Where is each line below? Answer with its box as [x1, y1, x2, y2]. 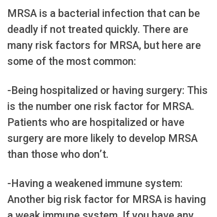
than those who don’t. [7, 148, 108, 160]
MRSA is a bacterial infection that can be [7, 7, 200, 19]
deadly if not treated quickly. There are [7, 23, 188, 35]
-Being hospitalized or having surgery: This [7, 84, 208, 96]
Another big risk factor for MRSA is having [7, 193, 206, 205]
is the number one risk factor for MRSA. [7, 100, 194, 112]
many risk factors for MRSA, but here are [7, 39, 201, 51]
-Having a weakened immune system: [7, 177, 183, 189]
